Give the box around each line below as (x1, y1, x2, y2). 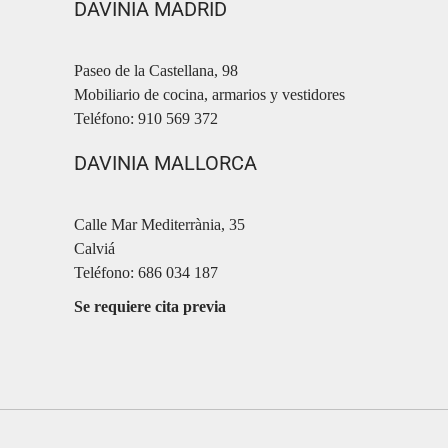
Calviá (74, 240, 115, 258)
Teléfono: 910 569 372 (74, 110, 218, 128)
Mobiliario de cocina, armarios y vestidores (74, 86, 345, 104)
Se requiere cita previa (74, 298, 226, 316)
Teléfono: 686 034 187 (74, 264, 218, 282)
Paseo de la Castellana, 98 (74, 62, 238, 80)
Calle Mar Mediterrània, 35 (74, 216, 245, 234)
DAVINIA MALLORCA (74, 151, 257, 176)
